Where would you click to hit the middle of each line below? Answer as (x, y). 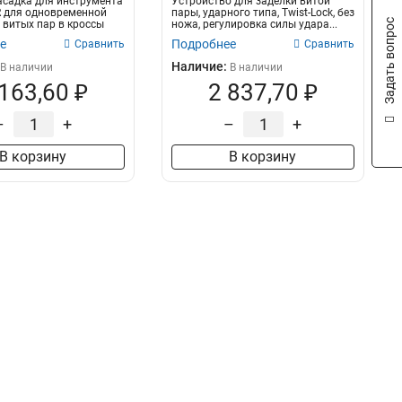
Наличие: (200, 66)
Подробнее (203, 44)
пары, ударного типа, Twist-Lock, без (262, 13)
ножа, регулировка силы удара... (254, 24)
